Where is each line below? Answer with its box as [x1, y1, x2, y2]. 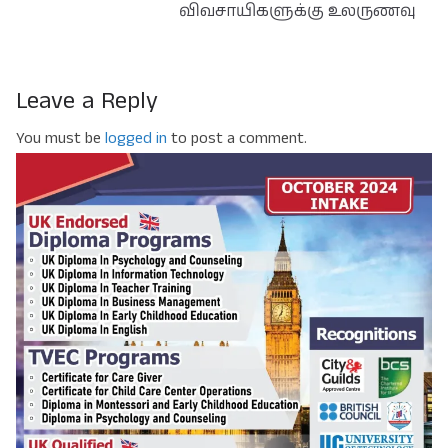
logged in [105, 126, 167, 150]
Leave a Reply [16, 83, 158, 118]
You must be [16, 126, 105, 150]
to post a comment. [167, 126, 307, 150]
